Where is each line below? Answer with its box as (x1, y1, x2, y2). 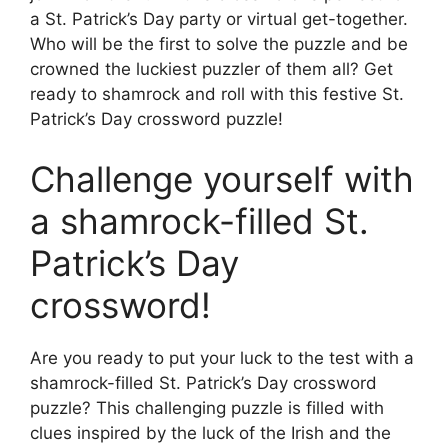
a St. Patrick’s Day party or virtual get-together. (30, 9, 408, 30)
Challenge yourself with (30, 157, 414, 200)
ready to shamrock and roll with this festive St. (30, 84, 404, 105)
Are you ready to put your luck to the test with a (30, 347, 414, 368)
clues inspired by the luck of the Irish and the (30, 422, 391, 443)
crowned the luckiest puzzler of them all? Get (30, 59, 393, 80)
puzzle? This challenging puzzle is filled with (30, 397, 384, 418)
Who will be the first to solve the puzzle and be (30, 34, 408, 55)
